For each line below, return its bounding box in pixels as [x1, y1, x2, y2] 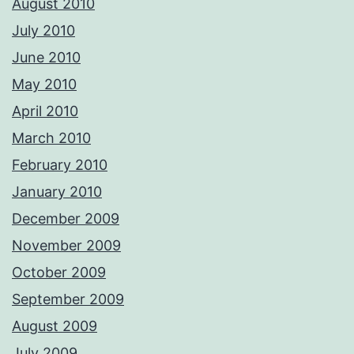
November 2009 [12, 237, 121, 254]
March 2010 [12, 130, 91, 147]
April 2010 [12, 103, 78, 120]
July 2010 [12, 22, 75, 40]
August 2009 [12, 318, 97, 335]
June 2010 [12, 49, 81, 66]
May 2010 [12, 76, 77, 93]
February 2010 [12, 156, 107, 174]
